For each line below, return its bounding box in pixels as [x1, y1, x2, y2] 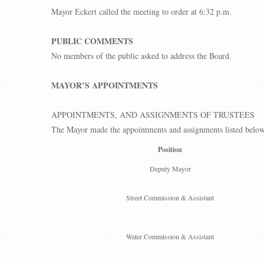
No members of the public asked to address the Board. [51, 50, 232, 61]
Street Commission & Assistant [126, 193, 214, 202]
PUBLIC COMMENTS [51, 35, 133, 47]
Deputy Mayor [149, 164, 191, 173]
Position [158, 144, 182, 154]
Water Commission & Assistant [126, 232, 214, 241]
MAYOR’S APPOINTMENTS [51, 79, 158, 91]
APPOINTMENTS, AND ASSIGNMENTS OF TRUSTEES [51, 109, 255, 120]
